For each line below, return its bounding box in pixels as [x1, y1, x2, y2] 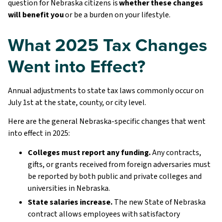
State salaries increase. [28, 196, 112, 208]
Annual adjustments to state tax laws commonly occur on [8, 85, 204, 96]
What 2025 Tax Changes [8, 31, 207, 57]
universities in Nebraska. [28, 182, 110, 194]
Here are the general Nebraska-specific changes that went [8, 116, 206, 127]
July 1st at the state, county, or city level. [8, 97, 146, 108]
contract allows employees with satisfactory [28, 208, 180, 220]
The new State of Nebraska [112, 196, 206, 208]
